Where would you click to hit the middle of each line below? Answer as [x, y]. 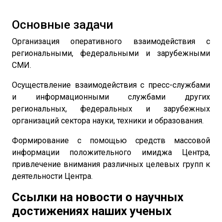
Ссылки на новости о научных [98, 197]
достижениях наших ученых [92, 211]
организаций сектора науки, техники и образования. [108, 121]
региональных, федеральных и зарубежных [111, 109]
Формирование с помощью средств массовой [111, 140]
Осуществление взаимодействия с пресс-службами [111, 85]
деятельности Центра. [52, 176]
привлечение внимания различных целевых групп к [111, 164]
